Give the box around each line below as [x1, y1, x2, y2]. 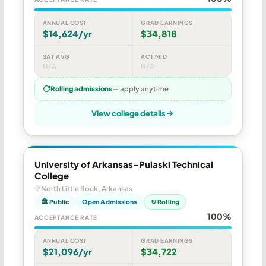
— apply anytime [112, 84, 169, 93]
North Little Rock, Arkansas [40, 183, 132, 193]
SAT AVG [42, 52, 70, 60]
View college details [91, 108, 166, 118]
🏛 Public [40, 197, 69, 205]
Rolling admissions [50, 84, 112, 93]
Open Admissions [82, 197, 137, 205]
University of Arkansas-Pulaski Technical [34, 158, 213, 170]
